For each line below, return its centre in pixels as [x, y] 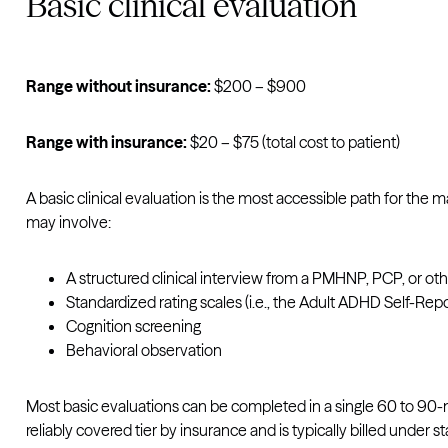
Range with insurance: [107, 142]
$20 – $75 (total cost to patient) [294, 142]
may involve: [69, 222]
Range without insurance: [119, 86]
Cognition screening [134, 326]
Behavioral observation [144, 350]
